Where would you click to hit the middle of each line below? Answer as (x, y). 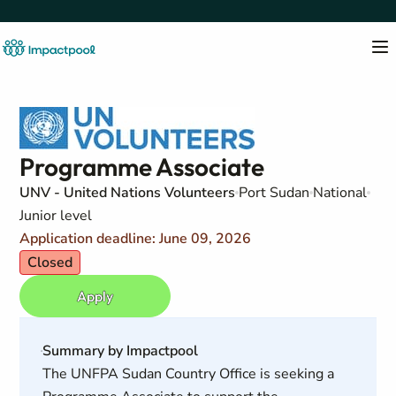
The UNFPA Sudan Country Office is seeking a (188, 374)
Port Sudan (274, 193)
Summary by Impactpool (120, 351)
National (340, 193)
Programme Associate (142, 167)
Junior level (56, 216)
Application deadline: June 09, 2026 (136, 239)
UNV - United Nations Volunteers (128, 193)
